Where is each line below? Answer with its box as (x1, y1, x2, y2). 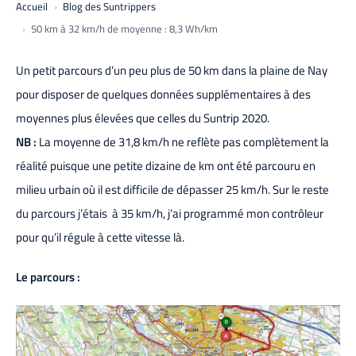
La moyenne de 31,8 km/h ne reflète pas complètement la (37, 133, 329, 151)
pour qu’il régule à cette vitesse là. (16, 228, 184, 246)
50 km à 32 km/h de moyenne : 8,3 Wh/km (31, 21, 218, 37)
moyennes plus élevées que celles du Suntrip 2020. (16, 109, 269, 127)
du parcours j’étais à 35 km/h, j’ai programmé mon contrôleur (16, 204, 323, 222)
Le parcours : (16, 268, 80, 286)
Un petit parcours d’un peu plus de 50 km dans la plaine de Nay (16, 61, 327, 79)
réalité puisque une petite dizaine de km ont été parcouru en (16, 157, 315, 175)
